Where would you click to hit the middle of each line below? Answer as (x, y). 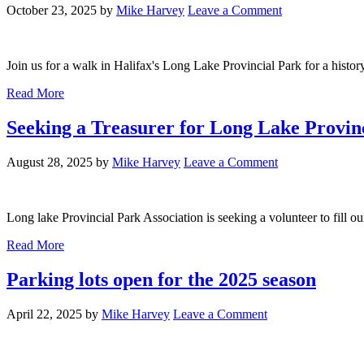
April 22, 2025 (44, 314)
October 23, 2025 (52, 11)
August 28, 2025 (50, 162)
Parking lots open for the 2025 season (161, 280)
